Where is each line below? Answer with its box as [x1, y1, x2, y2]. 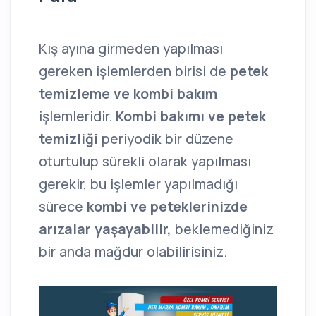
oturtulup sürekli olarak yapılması [39, 152, 251, 171]
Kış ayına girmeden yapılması [39, 39, 223, 59]
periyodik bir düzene [102, 130, 233, 149]
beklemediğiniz [171, 220, 274, 239]
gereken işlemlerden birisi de [39, 62, 226, 81]
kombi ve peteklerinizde [87, 197, 248, 217]
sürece [39, 197, 87, 217]
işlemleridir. [39, 107, 112, 126]
